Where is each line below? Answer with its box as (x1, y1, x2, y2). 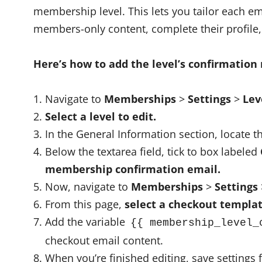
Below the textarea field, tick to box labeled (45, 144, 260, 158)
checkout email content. (45, 233, 163, 247)
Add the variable (45, 215, 128, 229)
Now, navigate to (45, 180, 131, 194)
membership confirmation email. (45, 162, 220, 176)
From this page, (45, 197, 125, 211)
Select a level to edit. (45, 109, 156, 123)
